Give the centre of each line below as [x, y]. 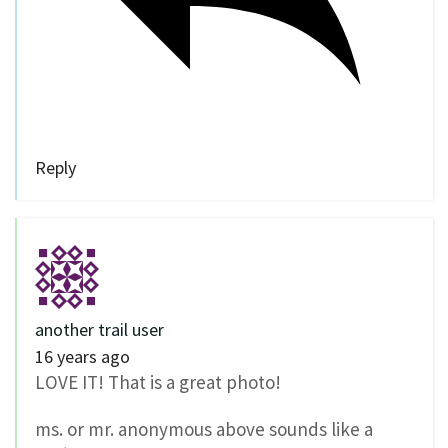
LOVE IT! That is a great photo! [158, 381]
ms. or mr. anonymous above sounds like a [204, 428]
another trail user [99, 329]
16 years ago [82, 356]
